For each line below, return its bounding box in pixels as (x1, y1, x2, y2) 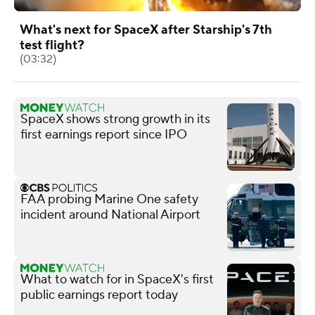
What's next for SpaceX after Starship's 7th (20, 21, 272, 38)
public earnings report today (20, 286, 178, 303)
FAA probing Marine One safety (20, 191, 198, 207)
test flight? (20, 37, 84, 53)
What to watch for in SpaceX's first (20, 271, 214, 288)
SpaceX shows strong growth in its (20, 110, 210, 127)
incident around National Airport (20, 206, 200, 223)
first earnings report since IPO (20, 126, 187, 143)
